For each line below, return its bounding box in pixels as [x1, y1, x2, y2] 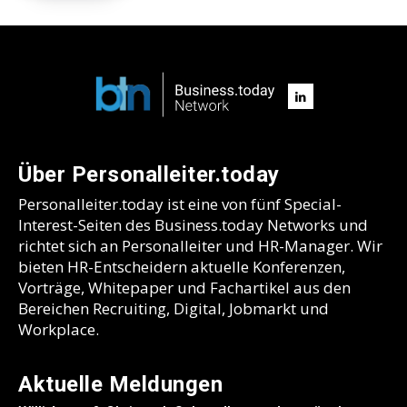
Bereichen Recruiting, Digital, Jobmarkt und [18, 298, 329, 320]
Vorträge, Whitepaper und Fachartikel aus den [18, 277, 351, 299]
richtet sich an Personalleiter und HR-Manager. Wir [18, 235, 382, 257]
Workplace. [18, 319, 99, 341]
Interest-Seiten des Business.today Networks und [18, 214, 368, 236]
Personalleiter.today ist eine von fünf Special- [18, 194, 342, 215]
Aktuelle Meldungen [18, 372, 223, 398]
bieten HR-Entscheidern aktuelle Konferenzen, [18, 256, 345, 278]
